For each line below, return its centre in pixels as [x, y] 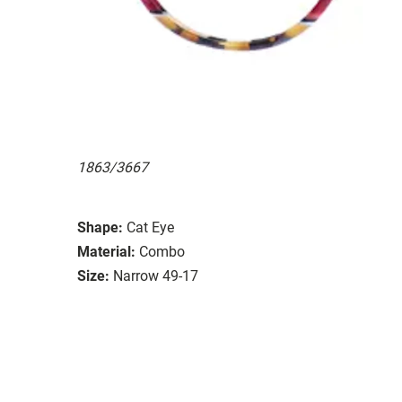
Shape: [100, 227]
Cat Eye [150, 227]
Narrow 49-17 [156, 275]
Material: [106, 251]
